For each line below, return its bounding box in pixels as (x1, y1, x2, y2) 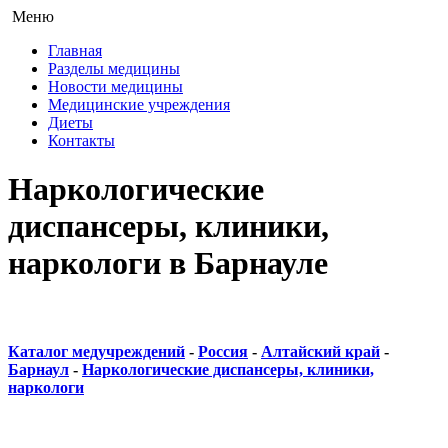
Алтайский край (261, 343, 380, 361)
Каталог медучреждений (8, 343, 185, 361)
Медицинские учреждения (48, 96, 230, 113)
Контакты (48, 132, 115, 149)
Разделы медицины (48, 60, 180, 77)
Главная (48, 42, 102, 59)
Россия (198, 343, 248, 361)
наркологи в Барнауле (8, 245, 328, 282)
